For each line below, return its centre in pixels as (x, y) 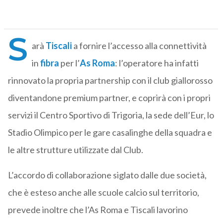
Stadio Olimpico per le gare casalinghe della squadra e (110, 133)
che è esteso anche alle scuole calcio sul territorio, (103, 193)
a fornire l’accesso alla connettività (139, 46)
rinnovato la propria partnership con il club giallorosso (110, 81)
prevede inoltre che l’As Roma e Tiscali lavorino (98, 210)
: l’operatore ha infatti (157, 63)
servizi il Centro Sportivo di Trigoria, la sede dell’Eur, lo (111, 115)
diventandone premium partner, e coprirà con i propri (109, 98)
